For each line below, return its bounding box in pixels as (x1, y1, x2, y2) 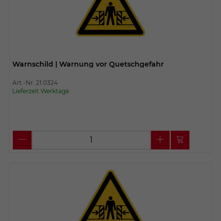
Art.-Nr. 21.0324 (12, 78, 58, 86)
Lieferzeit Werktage (12, 87, 69, 95)
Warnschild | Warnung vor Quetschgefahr (12, 59, 164, 69)
